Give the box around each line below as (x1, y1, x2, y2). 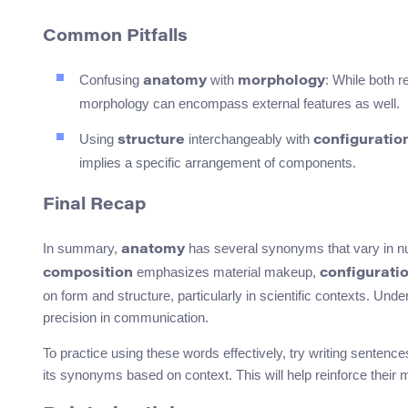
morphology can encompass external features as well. (79, 95, 400, 111)
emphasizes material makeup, (133, 263, 320, 280)
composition (43, 266, 133, 280)
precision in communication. (43, 309, 209, 325)
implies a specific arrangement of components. (79, 154, 356, 170)
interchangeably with (185, 130, 313, 147)
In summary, (43, 240, 121, 256)
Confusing (79, 71, 143, 87)
